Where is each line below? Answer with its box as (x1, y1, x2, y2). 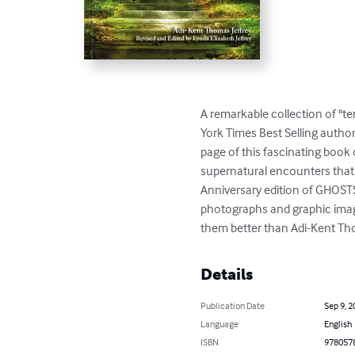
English (323, 317, 352, 330)
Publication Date (200, 299, 265, 311)
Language (200, 317, 239, 330)
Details (200, 264, 254, 284)
